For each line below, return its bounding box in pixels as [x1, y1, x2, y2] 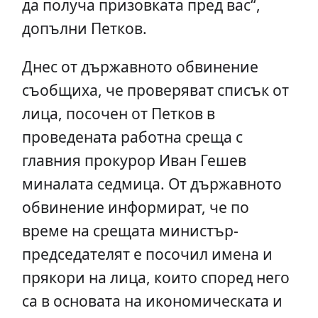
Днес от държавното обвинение [21, 55, 258, 77]
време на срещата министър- [21, 219, 238, 241]
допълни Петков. [21, 17, 147, 38]
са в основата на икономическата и [21, 290, 283, 311]
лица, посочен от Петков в [21, 102, 215, 124]
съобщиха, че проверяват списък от [21, 79, 289, 100]
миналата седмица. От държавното [21, 172, 282, 194]
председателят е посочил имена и [21, 243, 273, 264]
